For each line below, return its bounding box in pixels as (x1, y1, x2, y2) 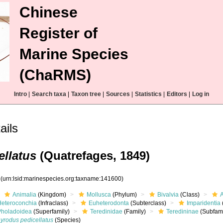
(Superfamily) (32, 208, 70, 215)
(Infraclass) (37, 200, 69, 207)
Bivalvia (157, 191, 179, 198)
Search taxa (32, 91, 66, 98)
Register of (19, 25, 98, 41)
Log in (192, 91, 209, 98)
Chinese (19, 4, 78, 20)
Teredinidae (90, 208, 123, 215)
